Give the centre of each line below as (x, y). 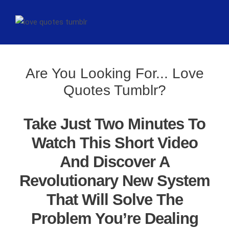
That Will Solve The (114, 200)
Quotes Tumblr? (114, 90)
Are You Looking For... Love (114, 73)
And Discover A (114, 162)
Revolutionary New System (114, 181)
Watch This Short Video (114, 143)
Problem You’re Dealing (114, 219)
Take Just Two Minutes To (114, 124)
